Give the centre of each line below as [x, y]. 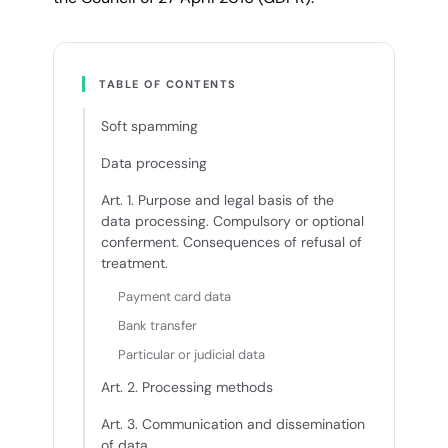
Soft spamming [149, 126]
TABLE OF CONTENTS [168, 84]
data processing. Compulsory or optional [232, 221]
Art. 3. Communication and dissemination [233, 424]
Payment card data [174, 296]
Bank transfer [157, 325]
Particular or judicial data [191, 354]
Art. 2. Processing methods [187, 387]
